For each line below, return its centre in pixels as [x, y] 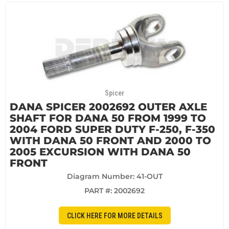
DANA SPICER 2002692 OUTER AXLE [108, 107]
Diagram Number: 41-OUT [114, 176]
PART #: [99, 191]
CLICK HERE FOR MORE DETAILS [114, 215]
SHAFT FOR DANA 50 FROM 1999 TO [108, 118]
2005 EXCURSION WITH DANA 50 [100, 152]
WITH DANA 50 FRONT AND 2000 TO [110, 141]
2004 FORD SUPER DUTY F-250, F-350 [112, 129]
